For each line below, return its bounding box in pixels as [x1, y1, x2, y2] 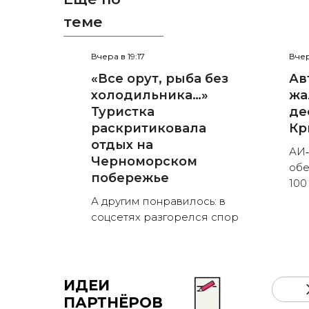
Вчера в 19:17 [91, 51, 145, 62]
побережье [91, 170, 169, 186]
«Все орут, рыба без [91, 71, 228, 87]
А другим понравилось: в [91, 195, 226, 208]
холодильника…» [91, 88, 208, 103]
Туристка [91, 104, 154, 120]
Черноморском [91, 154, 197, 170]
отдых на [91, 137, 153, 153]
